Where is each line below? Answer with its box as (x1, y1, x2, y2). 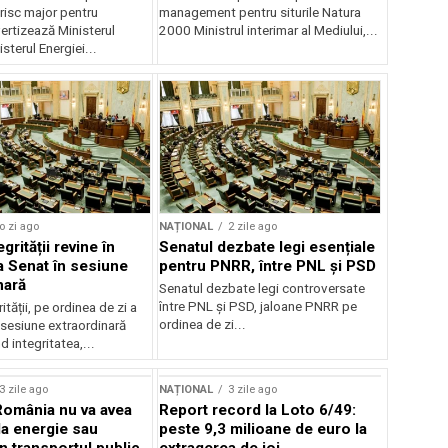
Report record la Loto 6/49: (159, 400, 357, 419)
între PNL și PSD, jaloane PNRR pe (159, 298, 358, 314)
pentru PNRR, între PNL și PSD (159, 256, 377, 275)
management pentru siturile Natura (159, 4, 362, 20)
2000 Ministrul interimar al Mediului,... (159, 22, 379, 38)
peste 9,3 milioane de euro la (159, 419, 368, 438)
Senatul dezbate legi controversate (159, 280, 366, 296)
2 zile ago (228, 219, 278, 233)
